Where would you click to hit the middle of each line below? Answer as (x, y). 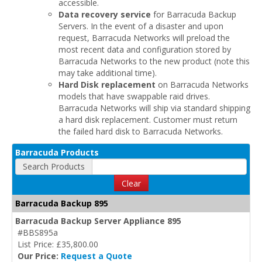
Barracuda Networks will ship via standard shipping (154, 108)
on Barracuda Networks (202, 84)
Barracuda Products (57, 152)
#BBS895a (38, 232)
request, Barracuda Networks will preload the (144, 37)
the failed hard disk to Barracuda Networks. (141, 131)
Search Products (54, 166)
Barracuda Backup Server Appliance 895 (98, 220)
